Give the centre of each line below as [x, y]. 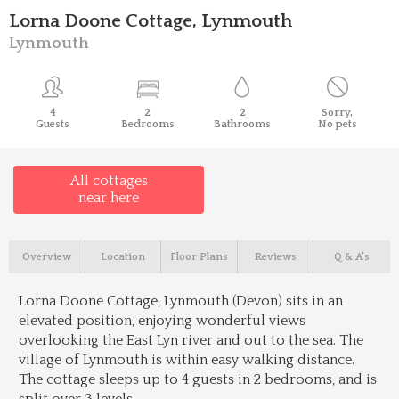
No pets [337, 124]
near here [109, 198]
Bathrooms [243, 124]
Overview [46, 257]
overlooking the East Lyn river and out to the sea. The [191, 340]
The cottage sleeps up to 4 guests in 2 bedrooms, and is [198, 379]
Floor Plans [199, 257]
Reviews [275, 257]
